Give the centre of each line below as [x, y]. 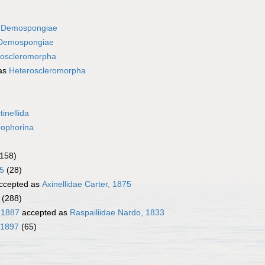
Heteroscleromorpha [47, 71]
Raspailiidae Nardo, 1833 [117, 213]
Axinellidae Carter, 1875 [87, 184]
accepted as [45, 213]
